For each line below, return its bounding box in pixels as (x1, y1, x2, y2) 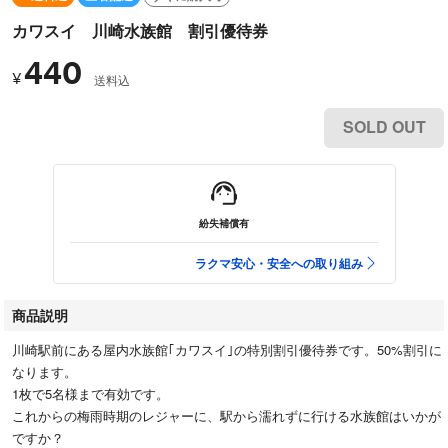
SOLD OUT (342, 114, 426, 138)
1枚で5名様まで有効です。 (12, 383, 169, 403)
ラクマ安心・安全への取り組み (194, 253, 363, 272)
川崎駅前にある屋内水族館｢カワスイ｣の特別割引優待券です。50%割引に (12, 339, 442, 359)
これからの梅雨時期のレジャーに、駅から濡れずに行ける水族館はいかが (12, 405, 441, 425)
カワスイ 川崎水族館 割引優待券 (12, 18, 268, 42)
